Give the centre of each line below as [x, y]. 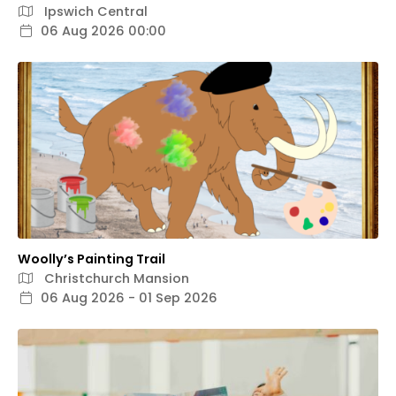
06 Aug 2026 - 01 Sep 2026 [129, 298]
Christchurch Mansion [115, 279]
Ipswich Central [94, 12]
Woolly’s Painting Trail [91, 259]
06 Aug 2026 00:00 [103, 31]
